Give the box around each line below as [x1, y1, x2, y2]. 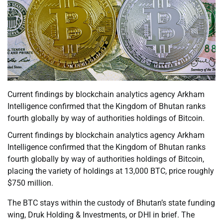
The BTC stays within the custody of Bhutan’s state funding [7, 198, 215, 208]
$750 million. [7, 178, 53, 188]
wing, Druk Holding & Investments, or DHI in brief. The [7, 210, 195, 220]
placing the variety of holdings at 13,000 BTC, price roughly [7, 166, 214, 176]
